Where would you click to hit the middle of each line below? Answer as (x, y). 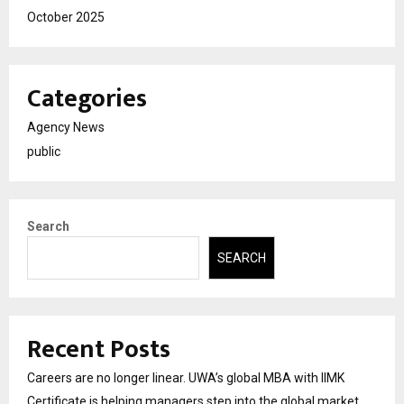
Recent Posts (99, 350)
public (44, 151)
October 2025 (66, 17)
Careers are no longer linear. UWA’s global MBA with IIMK (186, 378)
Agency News (66, 127)
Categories (87, 98)
